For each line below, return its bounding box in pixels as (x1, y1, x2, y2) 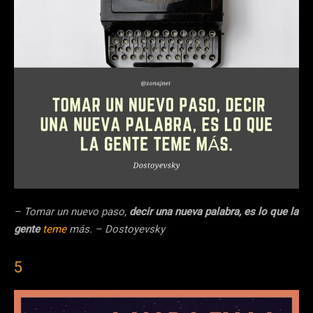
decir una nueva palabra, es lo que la (129, 204, 298, 220)
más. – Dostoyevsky (66, 221, 165, 238)
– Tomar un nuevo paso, (14, 204, 129, 220)
